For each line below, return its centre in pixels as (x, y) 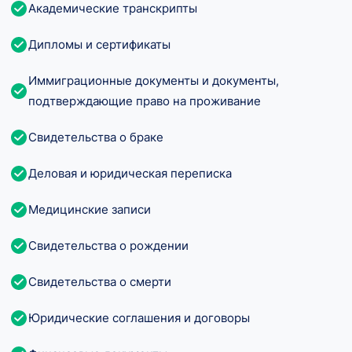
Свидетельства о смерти (100, 282)
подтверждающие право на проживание (145, 101)
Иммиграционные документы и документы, (154, 81)
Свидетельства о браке (96, 137)
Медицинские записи (90, 210)
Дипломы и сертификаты (99, 45)
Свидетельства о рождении (108, 246)
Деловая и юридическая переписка (130, 174)
